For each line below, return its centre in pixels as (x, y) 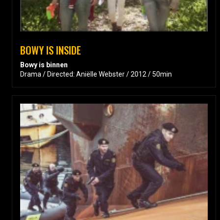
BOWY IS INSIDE (51, 50)
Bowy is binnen (44, 65)
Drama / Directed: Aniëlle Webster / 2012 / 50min (96, 74)
